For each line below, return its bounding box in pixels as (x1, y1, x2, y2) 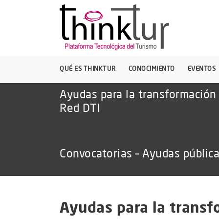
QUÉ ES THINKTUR (60, 65, 116, 72)
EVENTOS (187, 65, 216, 72)
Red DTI (60, 100, 100, 114)
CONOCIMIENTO (128, 65, 175, 72)
